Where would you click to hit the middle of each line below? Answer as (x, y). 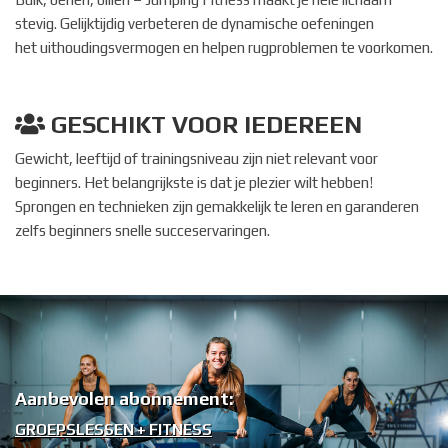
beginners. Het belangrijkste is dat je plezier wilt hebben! (194, 183)
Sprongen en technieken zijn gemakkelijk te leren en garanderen (217, 207)
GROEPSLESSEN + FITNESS (113, 430)
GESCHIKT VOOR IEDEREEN (203, 125)
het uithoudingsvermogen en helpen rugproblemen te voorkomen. (224, 48)
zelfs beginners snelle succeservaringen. (142, 231)
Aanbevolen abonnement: (124, 399)
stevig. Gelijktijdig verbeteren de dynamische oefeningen (194, 24)
